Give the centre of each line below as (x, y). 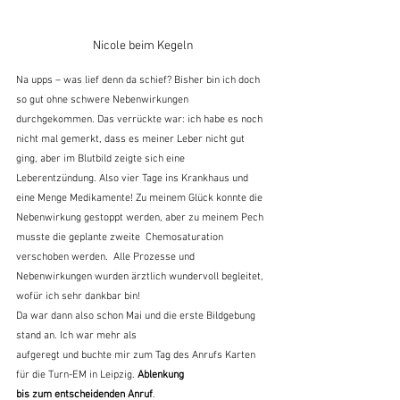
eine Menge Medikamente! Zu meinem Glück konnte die (141, 198)
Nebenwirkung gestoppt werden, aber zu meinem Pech (141, 217)
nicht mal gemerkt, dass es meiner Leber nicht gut (132, 139)
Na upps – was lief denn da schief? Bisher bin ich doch (139, 80)
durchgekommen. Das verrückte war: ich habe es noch (141, 119)
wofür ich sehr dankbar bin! (78, 296)
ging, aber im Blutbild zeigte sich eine (102, 158)
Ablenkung (162, 375)
